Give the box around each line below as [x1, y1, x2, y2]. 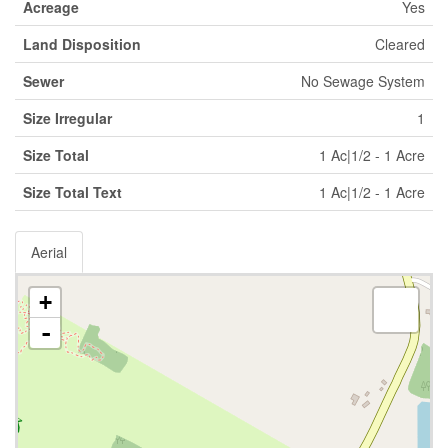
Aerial [31, 241, 67, 262]
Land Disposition [23, 33, 141, 54]
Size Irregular [23, 107, 112, 128]
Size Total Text [23, 181, 122, 202]
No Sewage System [301, 70, 425, 91]
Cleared [375, 33, 425, 54]
